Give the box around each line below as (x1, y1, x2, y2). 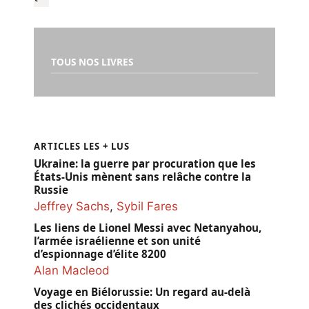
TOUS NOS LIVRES (51, 54, 133, 68)
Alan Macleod (34, 263, 110, 277)
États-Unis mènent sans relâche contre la (34, 169, 251, 183)
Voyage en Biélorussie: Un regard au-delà (34, 284, 250, 299)
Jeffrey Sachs (34, 199, 110, 213)
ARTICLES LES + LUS (34, 139, 130, 152)
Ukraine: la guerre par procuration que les (34, 156, 256, 170)
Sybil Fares (117, 199, 178, 213)
